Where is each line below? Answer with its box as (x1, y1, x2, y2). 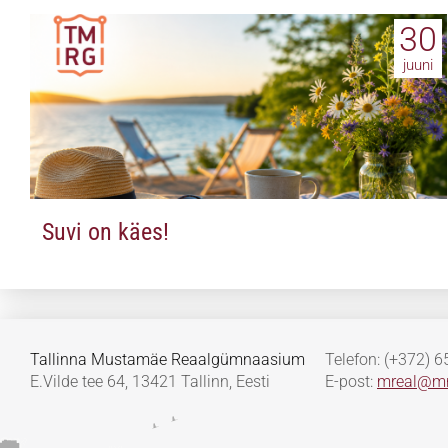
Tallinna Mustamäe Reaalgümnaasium (30, 350, 305, 370)
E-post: (325, 372, 377, 392)
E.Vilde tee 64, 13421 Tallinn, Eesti (30, 372, 270, 392)
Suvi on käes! (42, 218, 169, 247)
